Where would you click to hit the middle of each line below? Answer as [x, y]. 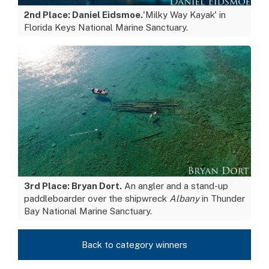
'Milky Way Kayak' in [184, 14]
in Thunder [222, 199]
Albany [184, 199]
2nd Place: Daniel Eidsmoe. [83, 14]
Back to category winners [134, 245]
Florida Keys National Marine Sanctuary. [106, 27]
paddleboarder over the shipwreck [97, 199]
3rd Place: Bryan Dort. [73, 186]
